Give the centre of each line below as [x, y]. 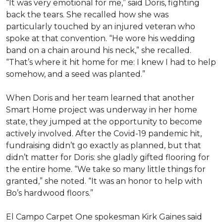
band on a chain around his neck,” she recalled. [99, 50]
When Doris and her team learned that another [100, 98]
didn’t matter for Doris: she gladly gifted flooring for [108, 157]
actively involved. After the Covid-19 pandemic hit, [104, 134]
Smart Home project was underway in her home [102, 110]
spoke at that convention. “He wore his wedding [101, 38]
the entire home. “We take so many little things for [106, 169]
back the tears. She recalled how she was [87, 15]
